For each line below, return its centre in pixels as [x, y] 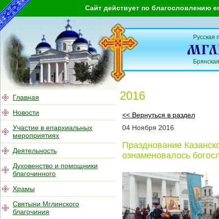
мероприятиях [36, 135]
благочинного [34, 174]
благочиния [31, 212]
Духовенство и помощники [55, 166]
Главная [26, 97]
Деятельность [35, 151]
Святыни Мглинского [46, 204]
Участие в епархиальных [53, 128]
